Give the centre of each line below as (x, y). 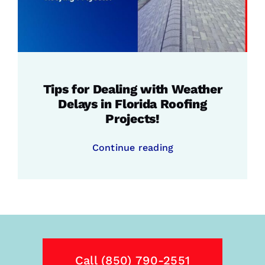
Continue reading (133, 147)
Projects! (132, 118)
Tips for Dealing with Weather (132, 89)
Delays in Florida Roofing (132, 104)
